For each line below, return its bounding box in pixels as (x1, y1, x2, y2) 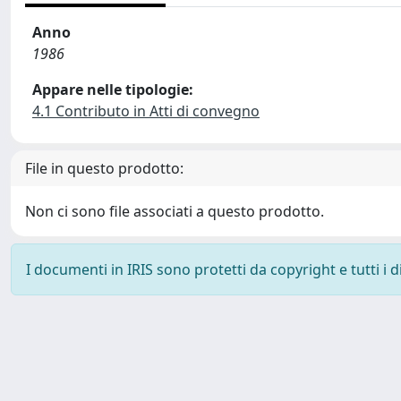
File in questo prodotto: (25, 158, 183, 178)
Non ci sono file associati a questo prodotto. (25, 201, 324, 221)
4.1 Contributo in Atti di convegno (32, 101, 260, 121)
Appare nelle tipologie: (32, 80, 193, 99)
